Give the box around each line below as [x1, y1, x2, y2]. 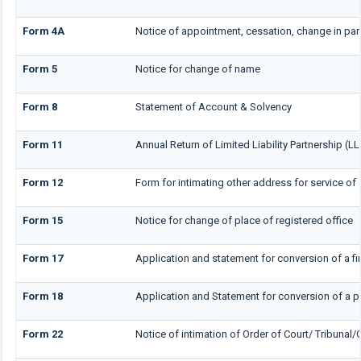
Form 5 [22, 62, 57, 75]
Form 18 [22, 289, 63, 302]
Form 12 [22, 176, 63, 189]
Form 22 [22, 327, 63, 340]
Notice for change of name [135, 62, 260, 75]
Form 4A [22, 24, 64, 37]
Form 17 [22, 251, 63, 264]
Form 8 [22, 100, 57, 113]
